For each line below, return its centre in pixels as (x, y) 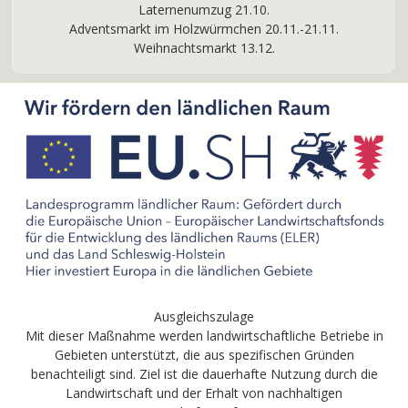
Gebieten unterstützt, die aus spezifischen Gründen (204, 354)
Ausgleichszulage (204, 316)
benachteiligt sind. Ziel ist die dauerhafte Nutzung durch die (204, 373)
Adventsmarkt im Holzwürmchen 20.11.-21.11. (204, 28)
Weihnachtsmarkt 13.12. (204, 47)
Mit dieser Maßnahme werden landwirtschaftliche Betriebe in (204, 335)
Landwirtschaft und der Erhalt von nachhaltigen (204, 393)
